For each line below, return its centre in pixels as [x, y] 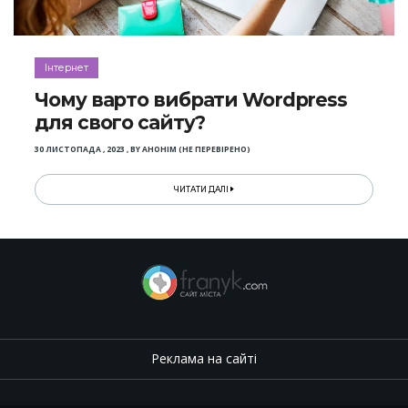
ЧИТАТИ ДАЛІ [203, 189]
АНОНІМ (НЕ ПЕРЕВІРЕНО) [197, 149]
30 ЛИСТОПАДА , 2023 [80, 149]
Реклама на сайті [204, 359]
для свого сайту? [120, 122]
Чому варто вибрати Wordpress [191, 99]
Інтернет [67, 68]
